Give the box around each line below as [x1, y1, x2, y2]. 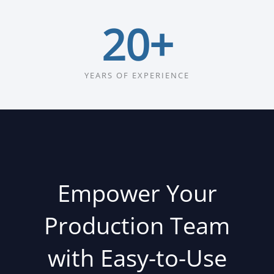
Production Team [44, 209, 230, 241]
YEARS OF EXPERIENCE [84, 69, 190, 81]
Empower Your [57, 176, 217, 209]
